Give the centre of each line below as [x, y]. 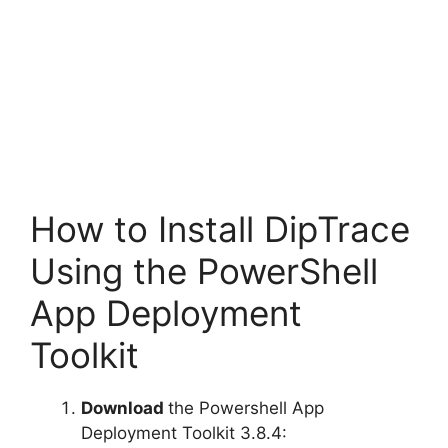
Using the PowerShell [204, 271]
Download [124, 408]
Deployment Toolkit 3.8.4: [184, 433]
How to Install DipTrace [220, 229]
